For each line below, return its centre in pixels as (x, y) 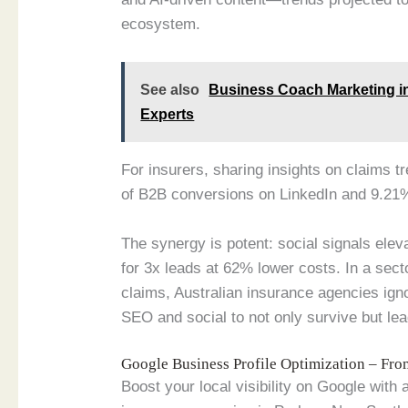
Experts (168, 114)
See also (170, 89)
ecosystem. (161, 25)
